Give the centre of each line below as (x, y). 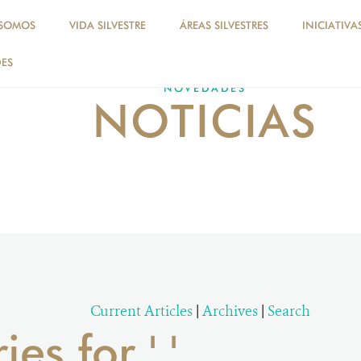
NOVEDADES (205, 88)
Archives (230, 311)
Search (289, 311)
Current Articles (141, 311)
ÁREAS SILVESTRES (224, 25)
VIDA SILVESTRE (108, 25)
